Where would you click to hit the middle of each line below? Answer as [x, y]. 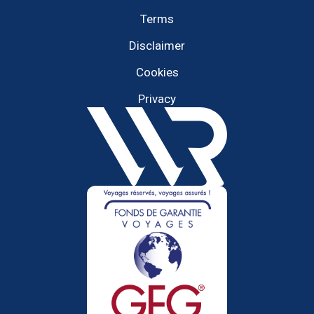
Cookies [157, 73]
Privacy [157, 99]
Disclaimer [157, 46]
